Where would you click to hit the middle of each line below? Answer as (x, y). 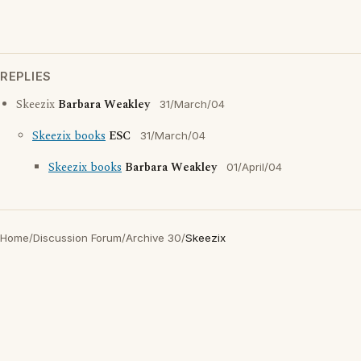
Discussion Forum (77, 238)
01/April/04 (254, 167)
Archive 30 (154, 238)
